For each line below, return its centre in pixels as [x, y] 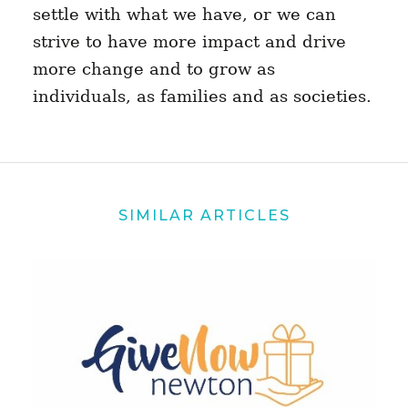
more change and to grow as [153, 69]
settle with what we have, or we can [184, 15]
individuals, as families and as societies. [202, 97]
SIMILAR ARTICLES [204, 215]
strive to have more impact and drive [189, 42]
